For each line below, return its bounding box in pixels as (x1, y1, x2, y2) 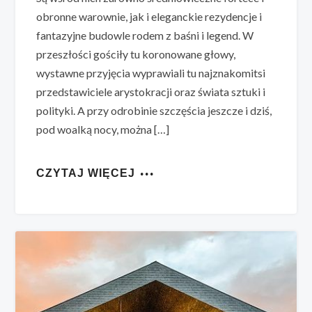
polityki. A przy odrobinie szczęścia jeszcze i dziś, (36, 103, 272, 117)
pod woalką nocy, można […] (36, 122, 170, 136)
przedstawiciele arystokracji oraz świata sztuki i (36, 84, 266, 98)
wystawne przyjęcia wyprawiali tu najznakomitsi (36, 65, 266, 79)
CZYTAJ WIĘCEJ (36, 166, 136, 179)
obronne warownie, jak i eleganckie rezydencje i (36, 9, 263, 23)
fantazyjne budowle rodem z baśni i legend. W (36, 28, 254, 42)
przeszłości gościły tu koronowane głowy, (36, 47, 236, 61)
